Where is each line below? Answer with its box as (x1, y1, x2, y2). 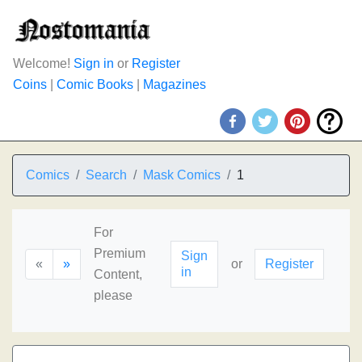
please (94, 288, 133, 302)
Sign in (74, 57, 114, 70)
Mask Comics (143, 168, 221, 182)
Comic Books (57, 78, 133, 91)
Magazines (143, 78, 206, 91)
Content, (94, 267, 142, 281)
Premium (94, 246, 145, 260)
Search (86, 168, 127, 182)
